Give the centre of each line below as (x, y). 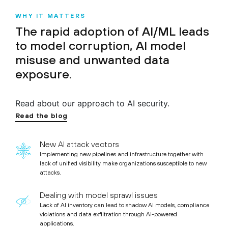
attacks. (50, 172)
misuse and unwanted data (92, 59)
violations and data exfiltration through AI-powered (108, 214)
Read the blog (41, 115)
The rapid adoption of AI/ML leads (112, 31)
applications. (57, 223)
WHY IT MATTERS (51, 16)
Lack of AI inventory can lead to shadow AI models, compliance (124, 205)
